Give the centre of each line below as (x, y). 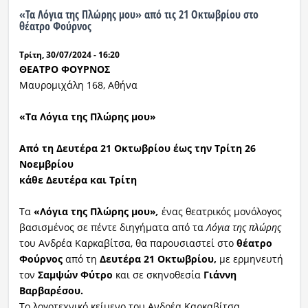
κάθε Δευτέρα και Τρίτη (79, 180)
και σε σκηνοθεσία (159, 275)
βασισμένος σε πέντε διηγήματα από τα (112, 228)
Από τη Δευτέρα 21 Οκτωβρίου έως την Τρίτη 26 (137, 148)
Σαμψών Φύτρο (75, 275)
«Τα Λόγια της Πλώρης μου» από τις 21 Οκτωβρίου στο (139, 15)
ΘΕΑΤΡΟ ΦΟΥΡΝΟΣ (64, 69)
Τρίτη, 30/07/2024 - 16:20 (69, 55)
